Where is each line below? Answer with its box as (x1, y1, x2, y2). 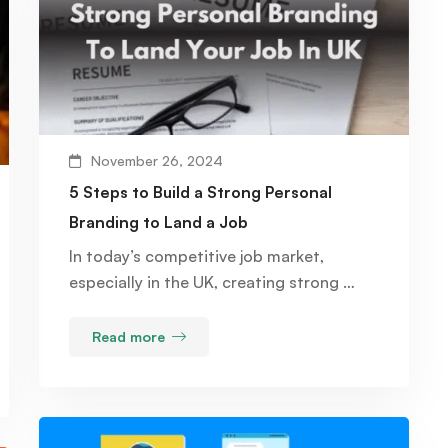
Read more (92, 327, 165, 345)
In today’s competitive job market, (69, 245, 324, 266)
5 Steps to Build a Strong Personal (69, 181, 332, 202)
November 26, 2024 (91, 151, 223, 169)
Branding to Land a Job (69, 211, 248, 232)
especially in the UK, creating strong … (69, 271, 355, 292)
